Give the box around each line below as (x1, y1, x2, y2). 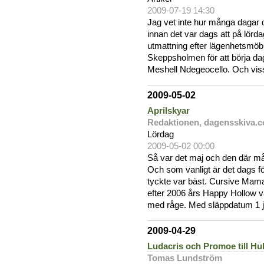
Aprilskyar (147, 105, 190, 115)
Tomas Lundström (147, 253, 222, 263)
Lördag (147, 129, 174, 139)
